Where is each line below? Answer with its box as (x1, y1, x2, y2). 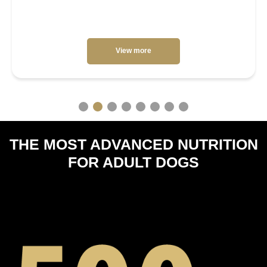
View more (116, 46, 151, 55)
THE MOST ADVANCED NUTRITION (9, 135, 258, 153)
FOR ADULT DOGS (68, 153, 199, 170)
